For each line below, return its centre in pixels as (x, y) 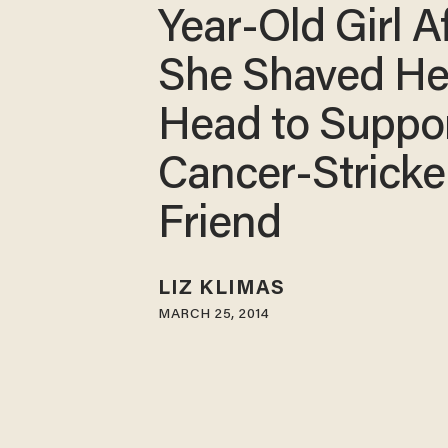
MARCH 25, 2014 (214, 314)
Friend (220, 227)
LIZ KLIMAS (222, 288)
